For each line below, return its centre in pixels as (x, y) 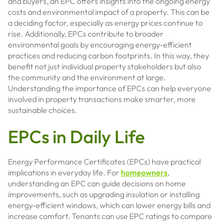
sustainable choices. (43, 110)
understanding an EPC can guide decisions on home (97, 183)
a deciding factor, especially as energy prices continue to (105, 23)
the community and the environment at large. (87, 77)
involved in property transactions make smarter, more (102, 99)
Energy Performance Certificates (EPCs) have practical (104, 162)
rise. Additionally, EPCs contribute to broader (86, 34)
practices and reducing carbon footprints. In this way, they (109, 55)
